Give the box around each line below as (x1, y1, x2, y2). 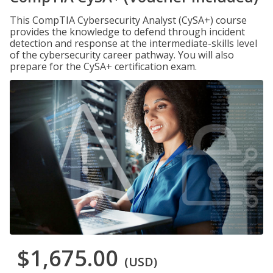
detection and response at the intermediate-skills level (10, 37, 257, 50)
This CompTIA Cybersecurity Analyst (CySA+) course (10, 13, 247, 27)
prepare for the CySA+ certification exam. (10, 60, 197, 73)
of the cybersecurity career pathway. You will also (10, 48, 234, 62)
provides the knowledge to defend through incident (10, 25, 245, 38)
